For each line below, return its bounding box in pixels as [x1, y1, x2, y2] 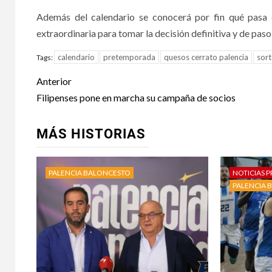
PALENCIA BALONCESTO [49, 168, 131, 177]
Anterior [36, 75, 72, 87]
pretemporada [103, 52, 155, 62]
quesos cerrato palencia [164, 52, 248, 62]
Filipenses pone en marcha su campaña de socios [36, 92, 236, 103]
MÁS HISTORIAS [36, 126, 146, 141]
